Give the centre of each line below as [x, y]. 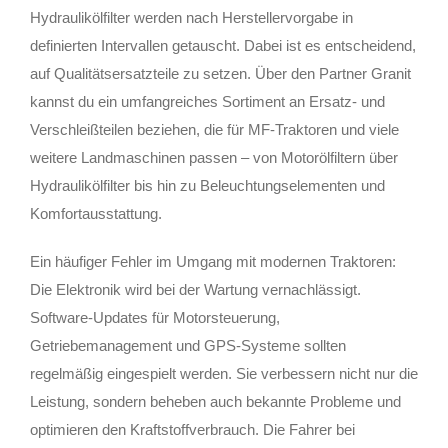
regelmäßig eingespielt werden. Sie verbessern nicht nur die [224, 373]
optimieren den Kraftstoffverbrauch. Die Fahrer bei [192, 429]
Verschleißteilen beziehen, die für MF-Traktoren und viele [214, 129]
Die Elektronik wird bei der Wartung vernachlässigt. [195, 289]
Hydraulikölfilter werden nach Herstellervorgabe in [191, 17]
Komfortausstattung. [96, 213]
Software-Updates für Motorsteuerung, [155, 317]
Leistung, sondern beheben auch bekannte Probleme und [215, 401]
